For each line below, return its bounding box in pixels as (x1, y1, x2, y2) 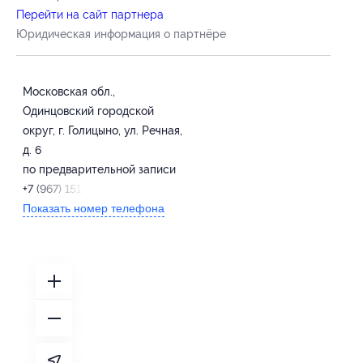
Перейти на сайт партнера (16, 8, 164, 22)
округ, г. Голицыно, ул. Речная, (23, 124, 182, 138)
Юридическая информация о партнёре (16, 28, 226, 41)
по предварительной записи (23, 163, 176, 177)
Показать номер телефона (23, 202, 164, 216)
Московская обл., (23, 85, 115, 99)
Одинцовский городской (23, 105, 154, 118)
